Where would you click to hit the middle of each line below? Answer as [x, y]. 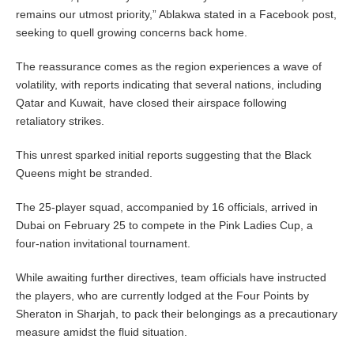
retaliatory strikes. [60, 121]
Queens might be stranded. [84, 173]
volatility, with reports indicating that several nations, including [169, 85]
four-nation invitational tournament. [103, 244]
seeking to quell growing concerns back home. [132, 33]
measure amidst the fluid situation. [102, 332]
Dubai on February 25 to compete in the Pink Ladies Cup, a [164, 226]
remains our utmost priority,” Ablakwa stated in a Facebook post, [176, 15]
